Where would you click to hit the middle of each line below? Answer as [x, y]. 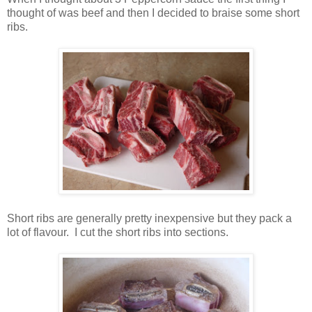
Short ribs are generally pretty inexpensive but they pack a [149, 218]
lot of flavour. [41, 232]
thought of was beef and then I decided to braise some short [153, 13]
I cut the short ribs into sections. [151, 232]
